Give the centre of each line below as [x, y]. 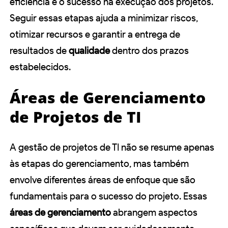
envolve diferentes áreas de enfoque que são [103, 180]
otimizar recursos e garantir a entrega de [95, 35]
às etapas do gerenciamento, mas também [99, 164]
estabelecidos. [40, 67]
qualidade [89, 51]
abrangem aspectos [154, 213]
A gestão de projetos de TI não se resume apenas [112, 148]
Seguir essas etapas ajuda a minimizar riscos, [104, 18]
